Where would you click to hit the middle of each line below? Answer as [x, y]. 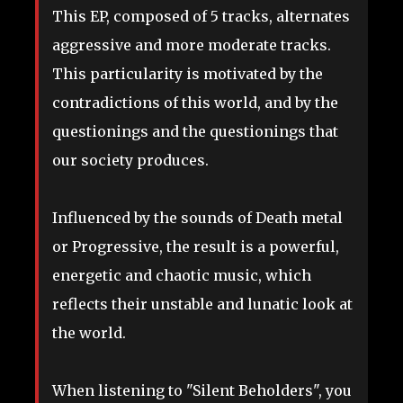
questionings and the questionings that [195, 132]
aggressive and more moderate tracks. [192, 45]
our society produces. [130, 161]
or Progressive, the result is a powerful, [196, 247]
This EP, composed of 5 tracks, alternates [201, 17]
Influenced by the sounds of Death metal [197, 218]
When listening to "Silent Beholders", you [202, 391]
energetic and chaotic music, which [182, 276]
